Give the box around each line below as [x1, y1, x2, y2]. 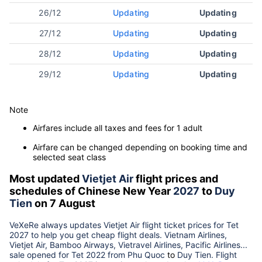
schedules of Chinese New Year [9, 184, 173, 197]
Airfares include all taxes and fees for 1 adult [33, 122, 202, 133]
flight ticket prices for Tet [140, 219, 239, 230]
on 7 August [32, 196, 95, 209]
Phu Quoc [127, 249, 165, 260]
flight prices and [133, 172, 218, 185]
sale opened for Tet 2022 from [9, 249, 127, 260]
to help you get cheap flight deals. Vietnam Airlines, [29, 229, 227, 240]
